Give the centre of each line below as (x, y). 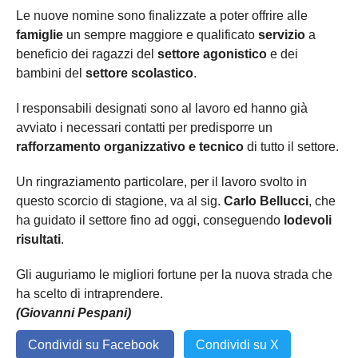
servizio (282, 34)
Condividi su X (237, 344)
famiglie (40, 34)
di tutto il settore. (291, 146)
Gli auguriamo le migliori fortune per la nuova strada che (174, 274)
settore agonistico (212, 54)
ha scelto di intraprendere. (89, 293)
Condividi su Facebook (95, 344)
